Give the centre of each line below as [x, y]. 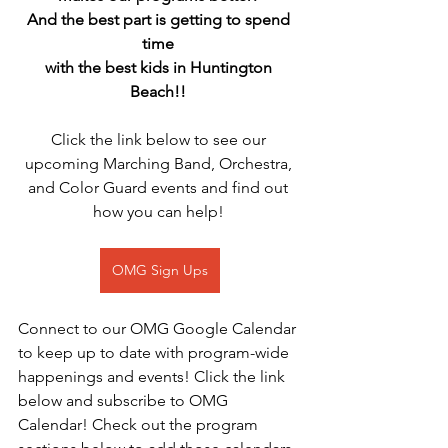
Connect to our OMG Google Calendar [159, 328]
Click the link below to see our [160, 139]
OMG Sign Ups [160, 270]
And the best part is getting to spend [160, 19]
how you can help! [160, 211]
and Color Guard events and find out [160, 187]
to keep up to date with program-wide [155, 352]
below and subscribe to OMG [125, 400]
